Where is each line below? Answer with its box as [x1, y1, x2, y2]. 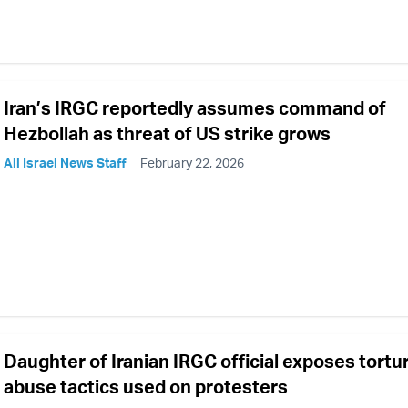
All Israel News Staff [4, 155, 127, 171]
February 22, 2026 [140, 155, 244, 171]
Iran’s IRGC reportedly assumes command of [4, 97, 386, 120]
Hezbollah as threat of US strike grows [4, 122, 331, 146]
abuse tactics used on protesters [4, 375, 288, 399]
